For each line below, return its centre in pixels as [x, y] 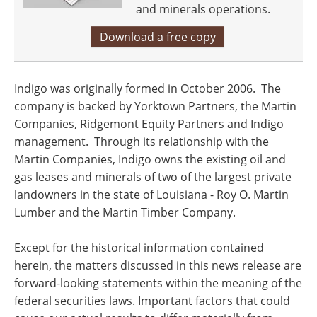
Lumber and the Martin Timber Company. [125, 212]
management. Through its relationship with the [142, 142]
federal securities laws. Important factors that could [152, 301]
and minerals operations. [203, 9]
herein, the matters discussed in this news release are [158, 265]
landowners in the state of [85, 195]
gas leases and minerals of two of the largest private [153, 177]
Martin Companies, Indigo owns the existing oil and [150, 159]
